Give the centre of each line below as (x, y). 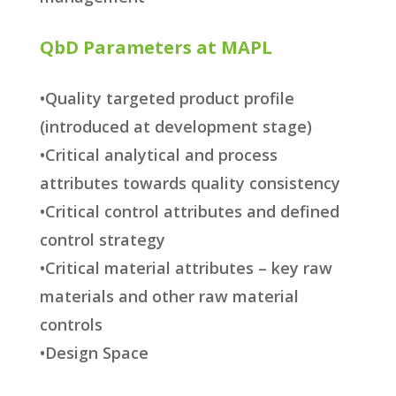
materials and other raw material (169, 297)
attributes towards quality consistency (190, 183)
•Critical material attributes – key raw (186, 268)
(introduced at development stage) (175, 127)
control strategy (102, 240)
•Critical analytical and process (158, 155)
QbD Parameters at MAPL (156, 48)
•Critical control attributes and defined (189, 212)
